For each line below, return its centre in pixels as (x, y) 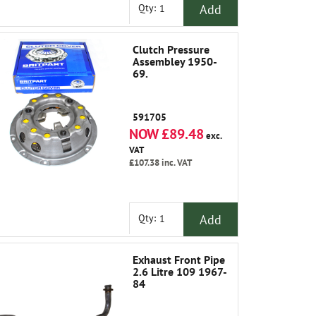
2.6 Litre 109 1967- (180, 272)
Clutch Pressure (171, 49)
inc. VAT (176, 163)
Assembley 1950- (175, 61)
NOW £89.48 (166, 134)
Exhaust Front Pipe (179, 260)
